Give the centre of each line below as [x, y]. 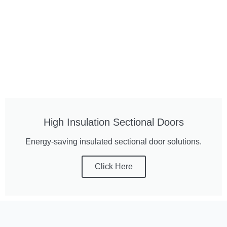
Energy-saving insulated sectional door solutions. [113, 142]
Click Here [113, 166]
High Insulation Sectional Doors [113, 122]
